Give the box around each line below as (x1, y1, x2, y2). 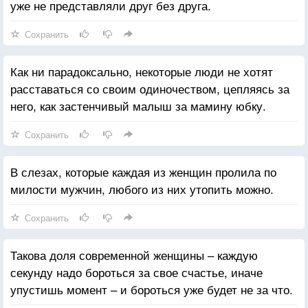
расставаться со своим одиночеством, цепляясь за (10, 79, 289, 97)
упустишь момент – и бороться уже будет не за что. (10, 280, 293, 298)
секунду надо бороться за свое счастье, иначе (10, 263, 263, 280)
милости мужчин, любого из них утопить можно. (10, 179, 274, 197)
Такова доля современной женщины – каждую (10, 245, 258, 263)
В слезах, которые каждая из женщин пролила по (10, 162, 276, 180)
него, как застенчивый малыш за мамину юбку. (10, 96, 266, 114)
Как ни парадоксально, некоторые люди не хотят (10, 62, 273, 80)
